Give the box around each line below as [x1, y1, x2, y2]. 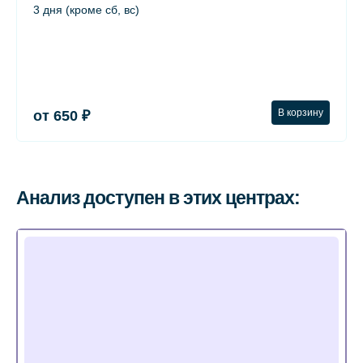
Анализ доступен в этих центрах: [16, 187, 300, 208]
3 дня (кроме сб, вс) [33, 3, 139, 16]
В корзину [278, 106, 323, 118]
